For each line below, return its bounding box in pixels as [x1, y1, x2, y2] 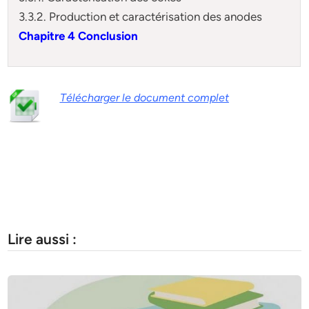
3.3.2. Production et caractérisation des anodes [19, 9, 263, 23]
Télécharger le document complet [59, 91, 229, 104]
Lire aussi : [8, 230, 77, 248]
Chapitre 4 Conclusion [19, 28, 139, 43]
